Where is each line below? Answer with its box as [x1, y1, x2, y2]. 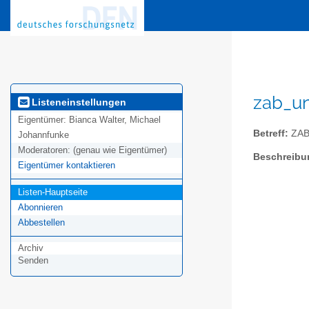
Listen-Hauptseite [18, 187, 88, 198]
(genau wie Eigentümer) [73, 145, 167, 156]
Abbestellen [18, 217, 65, 228]
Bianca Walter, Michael [69, 114, 161, 126]
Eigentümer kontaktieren [18, 160, 115, 171]
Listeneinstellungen [29, 96, 126, 108]
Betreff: [253, 128, 288, 139]
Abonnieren [18, 202, 63, 213]
